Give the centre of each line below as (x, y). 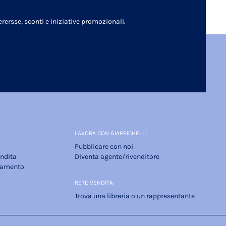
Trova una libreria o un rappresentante (135, 196)
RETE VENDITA (94, 183)
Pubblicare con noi (104, 147)
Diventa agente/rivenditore (117, 157)
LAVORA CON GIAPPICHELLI (111, 133)
